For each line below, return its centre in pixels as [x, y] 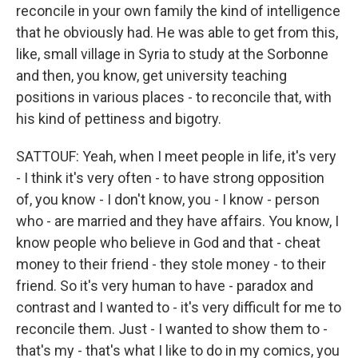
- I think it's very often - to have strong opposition [170, 178]
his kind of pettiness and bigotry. [119, 119]
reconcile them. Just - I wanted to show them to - [172, 329]
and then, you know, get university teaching [151, 76]
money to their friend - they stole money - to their [171, 265]
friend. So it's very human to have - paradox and [165, 286]
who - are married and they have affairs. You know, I [177, 221]
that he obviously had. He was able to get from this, [177, 33]
